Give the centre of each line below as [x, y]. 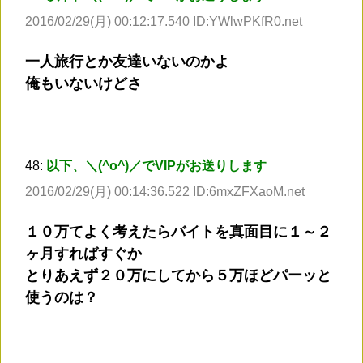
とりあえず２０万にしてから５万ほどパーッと [178, 276]
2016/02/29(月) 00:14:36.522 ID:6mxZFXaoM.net [165, 192]
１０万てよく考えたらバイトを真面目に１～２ [178, 232]
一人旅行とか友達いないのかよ [127, 62]
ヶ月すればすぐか [83, 254]
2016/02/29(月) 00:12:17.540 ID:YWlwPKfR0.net [164, 22]
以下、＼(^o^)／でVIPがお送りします [156, 166]
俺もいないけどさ [83, 84]
